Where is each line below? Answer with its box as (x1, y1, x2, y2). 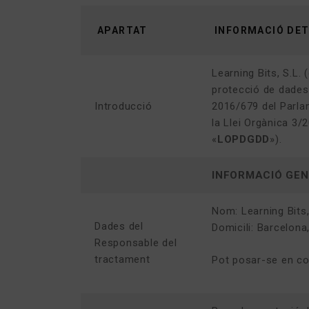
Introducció (94, 100, 152, 112)
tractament (94, 253, 150, 266)
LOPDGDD (217, 133, 270, 146)
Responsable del (94, 237, 177, 249)
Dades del (94, 220, 143, 232)
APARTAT (97, 25, 148, 36)
